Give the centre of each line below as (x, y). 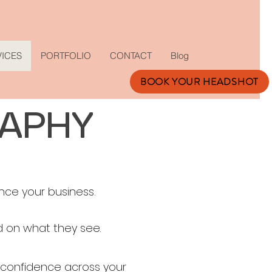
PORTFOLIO (66, 56)
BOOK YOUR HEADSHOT (199, 82)
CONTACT (131, 56)
